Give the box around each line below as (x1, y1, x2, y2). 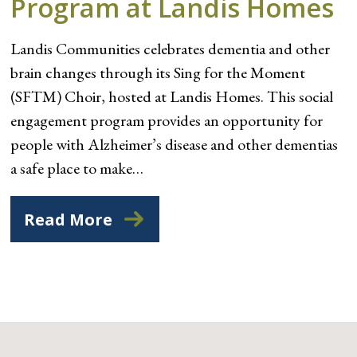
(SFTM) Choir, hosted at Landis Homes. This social (10, 85, 334, 107)
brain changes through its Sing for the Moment (10, 61, 306, 83)
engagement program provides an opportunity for (10, 109, 324, 131)
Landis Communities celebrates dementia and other (10, 37, 331, 59)
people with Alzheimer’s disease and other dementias (10, 133, 339, 155)
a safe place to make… (10, 157, 144, 178)
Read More (24, 208, 113, 230)
